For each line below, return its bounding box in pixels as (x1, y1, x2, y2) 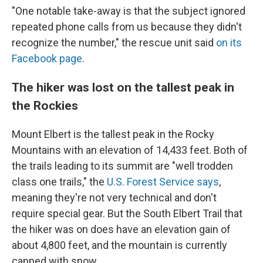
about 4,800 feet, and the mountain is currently (12, 238, 227, 251)
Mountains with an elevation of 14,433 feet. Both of (12, 143, 248, 156)
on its (216, 36, 242, 49)
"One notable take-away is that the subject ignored (12, 4, 245, 17)
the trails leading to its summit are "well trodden (12, 159, 233, 172)
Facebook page (12, 52, 82, 65)
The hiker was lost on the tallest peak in (12, 79, 234, 95)
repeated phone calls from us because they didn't (12, 20, 242, 33)
